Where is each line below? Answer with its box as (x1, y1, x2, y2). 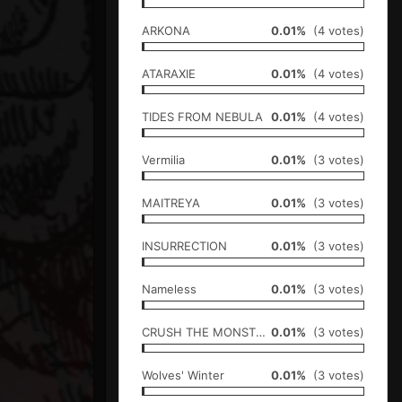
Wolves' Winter (142, 367, 224, 382)
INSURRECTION (142, 238, 227, 253)
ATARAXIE (142, 66, 196, 81)
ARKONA (142, 22, 190, 38)
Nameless (142, 281, 197, 296)
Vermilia (142, 152, 185, 167)
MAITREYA (142, 195, 200, 210)
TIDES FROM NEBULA (142, 109, 263, 124)
